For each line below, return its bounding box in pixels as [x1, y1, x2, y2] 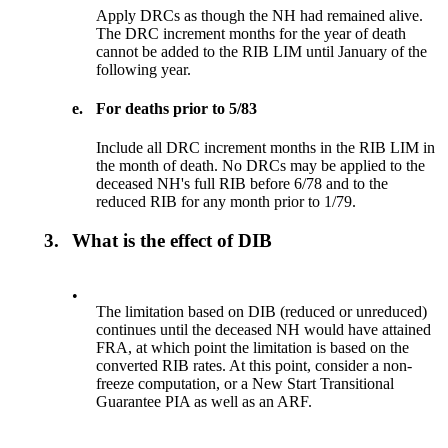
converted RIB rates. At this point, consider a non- [96, 356, 413, 374]
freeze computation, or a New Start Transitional [96, 374, 395, 392]
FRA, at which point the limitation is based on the [96, 338, 410, 356]
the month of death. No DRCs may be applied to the [96, 157, 426, 175]
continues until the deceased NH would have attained [96, 320, 432, 338]
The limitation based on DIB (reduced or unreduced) [96, 302, 428, 320]
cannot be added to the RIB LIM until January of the [96, 42, 428, 60]
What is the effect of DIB [72, 230, 273, 252]
